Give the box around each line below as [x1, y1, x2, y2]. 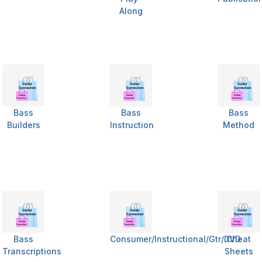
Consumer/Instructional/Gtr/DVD [110, 234, 241, 244]
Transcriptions [2, 246, 61, 257]
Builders [6, 120, 40, 130]
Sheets [224, 246, 253, 257]
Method [223, 120, 254, 130]
